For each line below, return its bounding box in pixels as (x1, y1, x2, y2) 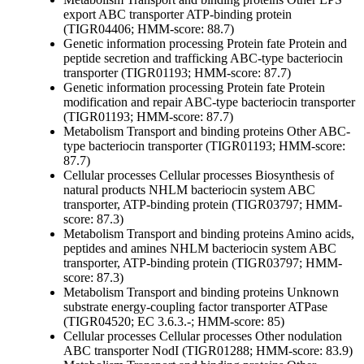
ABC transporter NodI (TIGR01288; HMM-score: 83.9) (63, 344, 353, 358)
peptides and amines (63, 241, 167, 256)
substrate (63, 300, 108, 314)
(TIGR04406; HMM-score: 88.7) (63, 22, 234, 37)
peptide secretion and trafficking (63, 51, 227, 66)
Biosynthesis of (252, 168, 334, 183)
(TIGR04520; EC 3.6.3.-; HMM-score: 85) (63, 314, 284, 329)
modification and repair (63, 95, 182, 110)
